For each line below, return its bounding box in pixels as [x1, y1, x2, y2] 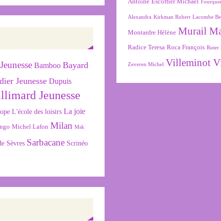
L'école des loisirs [12, 108, 62, 116]
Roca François [167, 43, 205, 51]
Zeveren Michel [128, 61, 164, 67]
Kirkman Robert [153, 14, 191, 20]
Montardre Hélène [128, 28, 177, 36]
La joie [64, 107, 86, 116]
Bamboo [34, 61, 61, 70]
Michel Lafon [12, 123, 49, 131]
